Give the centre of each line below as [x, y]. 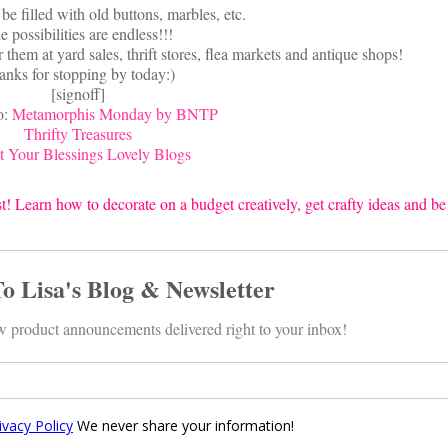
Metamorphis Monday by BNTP [114, 114]
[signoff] [77, 94]
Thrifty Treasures [77, 134]
